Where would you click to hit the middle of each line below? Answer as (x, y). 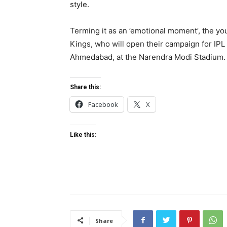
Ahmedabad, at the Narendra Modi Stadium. (148, 57)
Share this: (85, 87)
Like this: (83, 135)
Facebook (103, 104)
